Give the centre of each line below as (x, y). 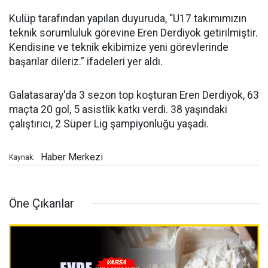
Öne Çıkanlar (42, 204)
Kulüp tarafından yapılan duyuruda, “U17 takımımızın (128, 19)
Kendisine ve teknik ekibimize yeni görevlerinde (119, 48)
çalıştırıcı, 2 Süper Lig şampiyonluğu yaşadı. (109, 124)
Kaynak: (22, 158)
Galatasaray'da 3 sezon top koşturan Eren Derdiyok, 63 (134, 95)
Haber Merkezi (72, 157)
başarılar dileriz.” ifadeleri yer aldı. (86, 62)
